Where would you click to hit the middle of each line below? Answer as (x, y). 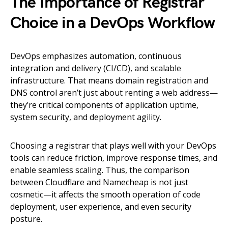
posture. (26, 219)
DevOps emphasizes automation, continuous (96, 56)
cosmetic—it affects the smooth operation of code (105, 194)
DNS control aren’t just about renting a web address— (114, 93)
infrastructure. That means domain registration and (109, 80)
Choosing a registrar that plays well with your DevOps (113, 146)
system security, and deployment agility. (86, 117)
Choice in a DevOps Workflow (113, 23)
